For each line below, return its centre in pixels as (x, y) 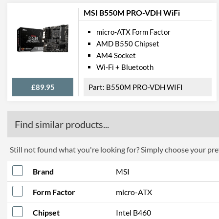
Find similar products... (62, 124)
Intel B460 (133, 212)
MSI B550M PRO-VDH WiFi (132, 12)
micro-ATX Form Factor (133, 32)
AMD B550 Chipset (128, 44)
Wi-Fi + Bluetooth (125, 67)
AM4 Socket (116, 55)
